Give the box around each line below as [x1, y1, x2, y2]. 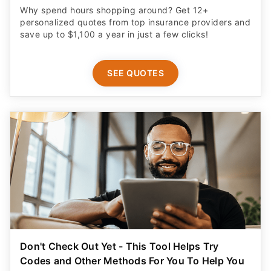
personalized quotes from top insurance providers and [20, 16, 250, 27]
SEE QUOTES [107, 67, 164, 78]
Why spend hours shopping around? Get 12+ [20, 4, 208, 15]
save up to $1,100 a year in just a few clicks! [20, 28, 208, 39]
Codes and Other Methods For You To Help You [20, 255, 244, 267]
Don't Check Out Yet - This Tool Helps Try [20, 240, 219, 253]
